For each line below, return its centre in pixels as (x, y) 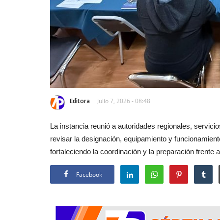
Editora (80, 101)
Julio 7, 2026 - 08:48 (124, 101)
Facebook (89, 174)
